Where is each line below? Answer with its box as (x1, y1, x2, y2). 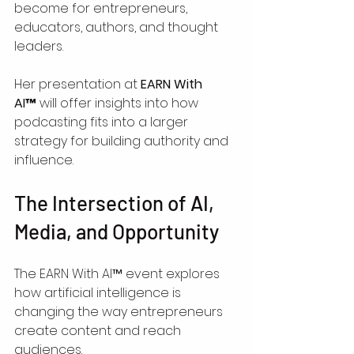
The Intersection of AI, (14, 190, 218, 216)
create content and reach (14, 322, 184, 341)
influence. (14, 151, 73, 170)
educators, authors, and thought (14, 18, 221, 37)
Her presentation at (14, 75, 141, 94)
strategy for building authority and (14, 132, 232, 151)
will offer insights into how (36, 94, 201, 113)
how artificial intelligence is (14, 284, 184, 303)
